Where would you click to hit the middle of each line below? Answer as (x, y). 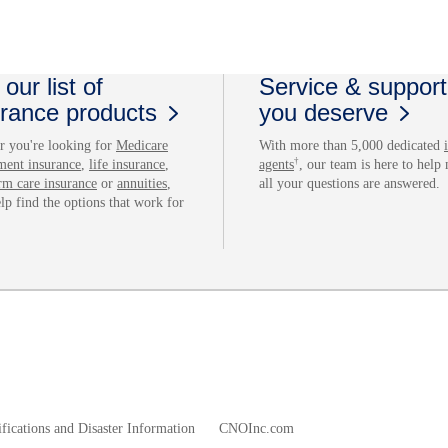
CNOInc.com (256, 428)
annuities (142, 183)
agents (276, 164)
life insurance (127, 164)
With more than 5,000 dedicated (351, 145)
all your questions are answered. (349, 183)
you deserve (323, 112)
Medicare (142, 145)
